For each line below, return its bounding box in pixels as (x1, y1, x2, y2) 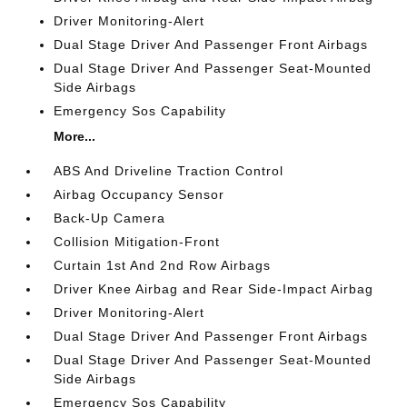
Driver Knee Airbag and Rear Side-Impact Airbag (54, 282, 374, 296)
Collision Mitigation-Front (54, 234, 221, 249)
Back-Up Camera (54, 211, 166, 225)
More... (54, 129, 96, 144)
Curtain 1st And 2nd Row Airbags (54, 258, 272, 273)
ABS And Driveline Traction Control (54, 164, 284, 178)
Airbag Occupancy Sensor (54, 187, 225, 202)
